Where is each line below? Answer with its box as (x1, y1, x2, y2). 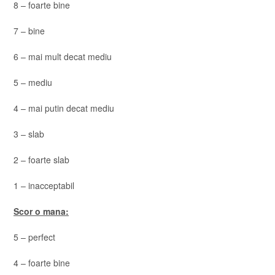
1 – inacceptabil (14, 179, 74, 192)
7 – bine (14, 25, 45, 37)
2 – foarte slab (14, 153, 69, 166)
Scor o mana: (14, 205, 69, 217)
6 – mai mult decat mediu (14, 50, 112, 63)
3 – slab (14, 128, 44, 140)
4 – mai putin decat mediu (14, 102, 114, 114)
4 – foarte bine (14, 257, 70, 269)
